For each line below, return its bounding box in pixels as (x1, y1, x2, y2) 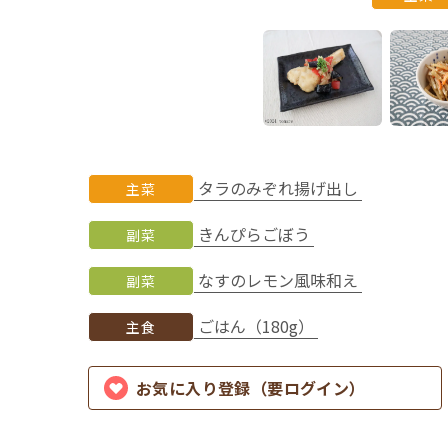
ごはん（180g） (198, 314, 315, 339)
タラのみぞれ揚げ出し (198, 176, 359, 201)
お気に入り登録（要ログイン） (136, 375, 366, 400)
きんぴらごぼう (198, 222, 311, 247)
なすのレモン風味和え (198, 268, 359, 293)
